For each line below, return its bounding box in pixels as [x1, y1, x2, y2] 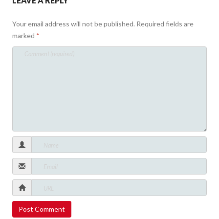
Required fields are [136, 20, 194, 28]
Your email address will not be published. [12, 20, 135, 28]
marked [12, 31, 36, 40]
